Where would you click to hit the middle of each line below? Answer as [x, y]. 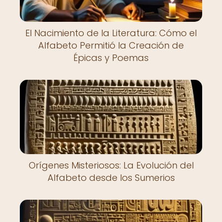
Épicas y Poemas [111, 58]
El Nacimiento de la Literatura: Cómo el [111, 33]
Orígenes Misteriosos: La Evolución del [111, 165]
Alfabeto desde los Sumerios [111, 178]
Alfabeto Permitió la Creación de [111, 45]
